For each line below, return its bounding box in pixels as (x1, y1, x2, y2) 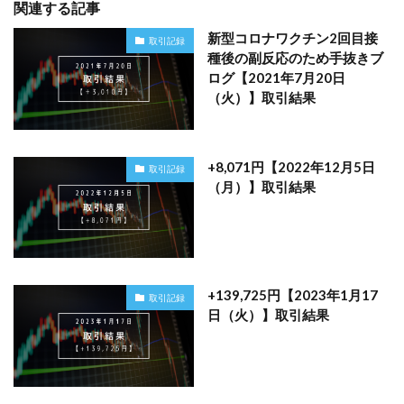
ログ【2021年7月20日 (207, 69, 345, 87)
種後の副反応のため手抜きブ (207, 50, 383, 67)
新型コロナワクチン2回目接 (207, 30, 378, 47)
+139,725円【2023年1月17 (207, 287, 378, 304)
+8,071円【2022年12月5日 (207, 158, 375, 175)
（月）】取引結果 (207, 178, 316, 195)
